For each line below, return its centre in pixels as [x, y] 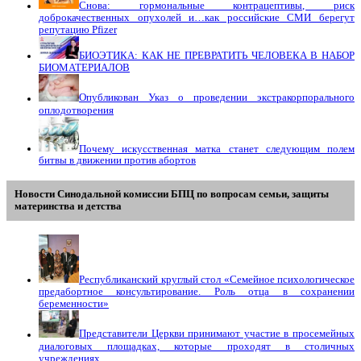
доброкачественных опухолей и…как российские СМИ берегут [197, 17]
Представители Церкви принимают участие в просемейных [217, 334]
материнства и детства [68, 207]
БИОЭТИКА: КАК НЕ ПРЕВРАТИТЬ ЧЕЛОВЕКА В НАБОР [217, 56]
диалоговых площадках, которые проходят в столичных [197, 346]
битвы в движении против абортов [117, 161]
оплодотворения [76, 110]
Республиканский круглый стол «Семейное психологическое [217, 280]
